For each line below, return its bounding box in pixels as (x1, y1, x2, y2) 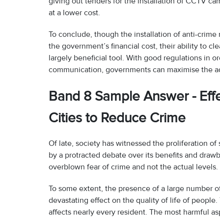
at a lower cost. (49, 8, 102, 18)
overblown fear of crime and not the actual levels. (49, 162, 218, 172)
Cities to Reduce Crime (49, 110, 186, 127)
